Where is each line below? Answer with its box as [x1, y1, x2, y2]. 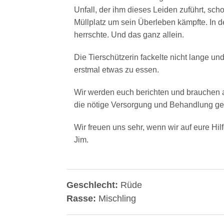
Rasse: [66, 193, 98, 203]
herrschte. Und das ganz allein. [73, 30, 184, 39]
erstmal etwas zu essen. [73, 65, 159, 74]
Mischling [98, 193, 136, 203]
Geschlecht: [66, 180, 120, 190]
